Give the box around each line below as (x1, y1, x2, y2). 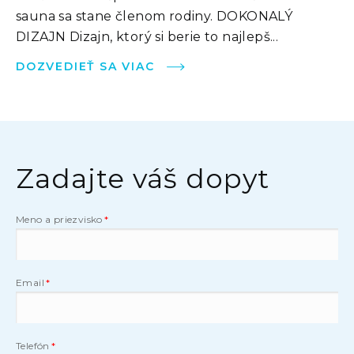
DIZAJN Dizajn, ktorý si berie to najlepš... (16, 28, 279, 44)
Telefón (16, 339, 50, 352)
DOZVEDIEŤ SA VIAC (16, 58, 155, 73)
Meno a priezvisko (16, 213, 103, 225)
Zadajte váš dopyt (16, 161, 269, 195)
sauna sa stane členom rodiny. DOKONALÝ (16, 8, 293, 24)
